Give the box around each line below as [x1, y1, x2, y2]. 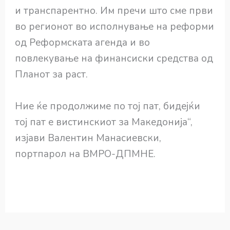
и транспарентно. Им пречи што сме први [15, 4, 214, 18]
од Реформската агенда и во [15, 36, 150, 50]
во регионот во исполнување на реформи [15, 20, 215, 34]
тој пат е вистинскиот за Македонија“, [15, 115, 193, 129]
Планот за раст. [15, 68, 88, 82]
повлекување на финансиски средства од [15, 52, 214, 66]
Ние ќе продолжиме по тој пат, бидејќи [15, 99, 201, 113]
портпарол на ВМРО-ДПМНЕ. [15, 147, 156, 161]
